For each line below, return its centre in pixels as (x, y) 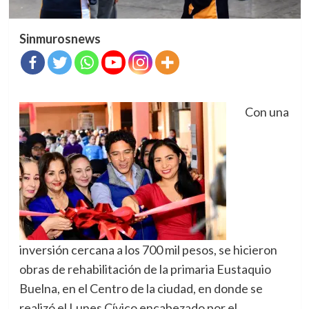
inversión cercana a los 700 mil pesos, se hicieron (148, 250)
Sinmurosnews (60, 39)
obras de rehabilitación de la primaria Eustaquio (145, 269)
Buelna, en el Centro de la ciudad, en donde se (141, 289)
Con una (267, 112)
